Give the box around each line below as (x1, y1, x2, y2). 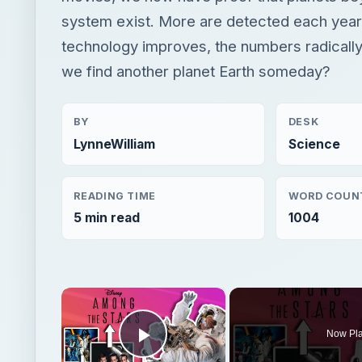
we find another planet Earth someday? (61, 62, 330, 81)
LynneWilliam (74, 136, 156, 152)
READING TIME (74, 189, 156, 202)
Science (288, 136, 340, 152)
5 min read (74, 210, 141, 226)
